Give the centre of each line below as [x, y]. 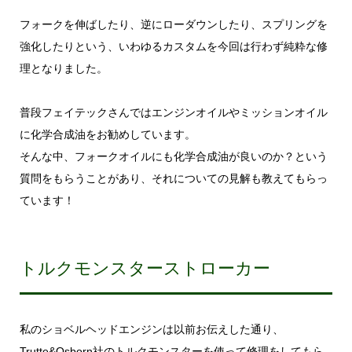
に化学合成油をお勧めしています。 [107, 134]
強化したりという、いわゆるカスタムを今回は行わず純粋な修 [173, 46]
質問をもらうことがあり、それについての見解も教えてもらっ [173, 178]
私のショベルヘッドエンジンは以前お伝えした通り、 [151, 329]
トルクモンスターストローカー [145, 268]
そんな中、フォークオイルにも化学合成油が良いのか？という [173, 156]
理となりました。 [63, 68]
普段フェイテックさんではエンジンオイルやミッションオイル [173, 112]
